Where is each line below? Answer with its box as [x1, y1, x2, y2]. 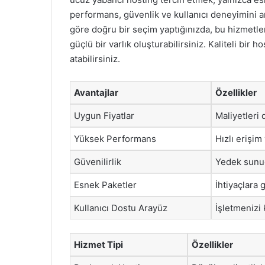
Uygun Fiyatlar [74, 110, 134, 121]
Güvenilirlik [74, 156, 121, 167]
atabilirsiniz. [70, 53, 120, 64]
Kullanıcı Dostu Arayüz [74, 202, 167, 214]
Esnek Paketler [74, 179, 137, 190]
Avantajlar [74, 87, 118, 98]
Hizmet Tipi [74, 238, 123, 250]
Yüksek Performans [74, 133, 156, 144]
